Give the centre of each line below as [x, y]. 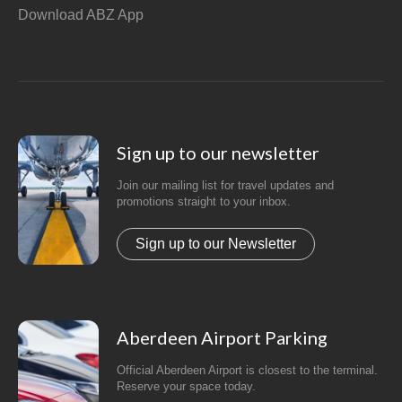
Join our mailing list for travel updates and [226, 185]
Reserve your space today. [187, 386]
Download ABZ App [81, 15]
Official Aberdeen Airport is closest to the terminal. [248, 370]
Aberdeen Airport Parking [223, 337]
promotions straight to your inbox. [204, 201]
